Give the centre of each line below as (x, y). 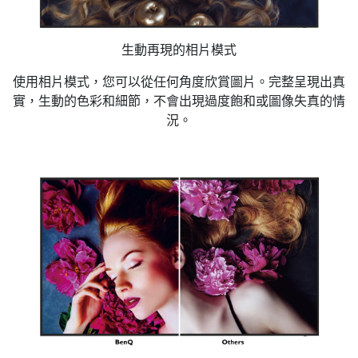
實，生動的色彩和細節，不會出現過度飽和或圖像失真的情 (179, 101)
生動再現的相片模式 (179, 50)
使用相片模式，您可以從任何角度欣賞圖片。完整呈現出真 (179, 82)
